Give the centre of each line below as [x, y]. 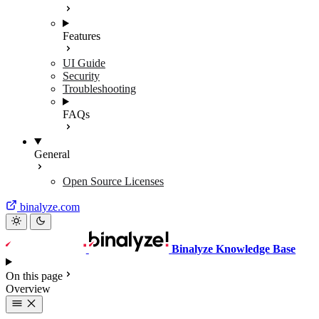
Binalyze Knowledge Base [234, 249]
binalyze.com [50, 207]
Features [82, 36]
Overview [28, 289]
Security [81, 76]
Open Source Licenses [113, 181]
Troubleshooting [99, 89]
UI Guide [84, 63]
